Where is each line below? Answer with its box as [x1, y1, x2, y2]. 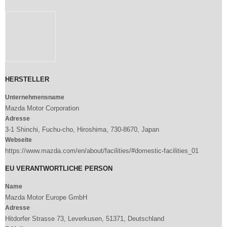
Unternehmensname [5, 93, 64, 101]
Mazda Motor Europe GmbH [5, 193, 87, 201]
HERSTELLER [5, 75, 49, 83]
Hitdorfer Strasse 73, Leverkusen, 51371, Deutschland [5, 214, 164, 222]
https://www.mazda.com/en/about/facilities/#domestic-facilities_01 [5, 146, 199, 155]
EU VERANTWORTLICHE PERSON [5, 164, 112, 172]
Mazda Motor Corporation [5, 104, 79, 112]
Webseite [5, 136, 32, 143]
